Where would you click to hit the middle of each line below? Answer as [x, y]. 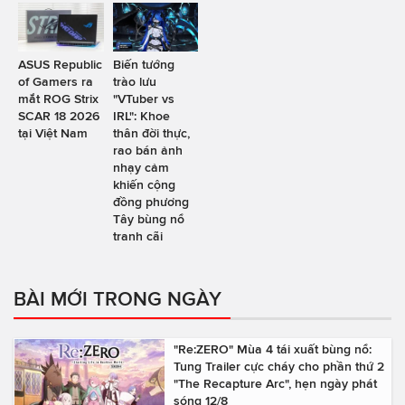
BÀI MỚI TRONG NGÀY [118, 298]
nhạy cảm [141, 167]
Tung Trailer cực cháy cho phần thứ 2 [279, 366]
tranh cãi [137, 235]
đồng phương [151, 201]
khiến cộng [144, 184]
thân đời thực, [151, 132]
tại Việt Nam [53, 132]
